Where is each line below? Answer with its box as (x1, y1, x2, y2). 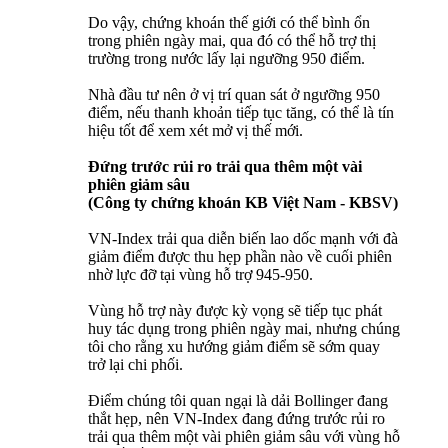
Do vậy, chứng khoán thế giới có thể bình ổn (88, 14, 370, 32)
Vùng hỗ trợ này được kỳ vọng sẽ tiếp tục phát (88, 302, 382, 320)
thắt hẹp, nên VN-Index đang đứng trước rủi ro (88, 410, 385, 428)
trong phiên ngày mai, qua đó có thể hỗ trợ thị (88, 32, 376, 50)
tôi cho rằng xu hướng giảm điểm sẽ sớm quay (88, 338, 380, 356)
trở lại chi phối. (88, 356, 183, 374)
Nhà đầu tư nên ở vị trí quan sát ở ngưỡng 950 (88, 86, 380, 104)
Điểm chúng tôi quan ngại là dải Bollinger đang (88, 392, 388, 410)
